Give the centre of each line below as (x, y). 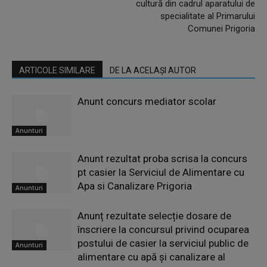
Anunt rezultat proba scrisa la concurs (162, 159)
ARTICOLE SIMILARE (57, 70)
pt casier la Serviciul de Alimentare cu (161, 172)
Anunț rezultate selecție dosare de (154, 216)
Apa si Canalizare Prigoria (135, 186)
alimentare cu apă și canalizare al (151, 257)
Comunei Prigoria (221, 29)
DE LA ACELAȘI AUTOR (153, 70)
